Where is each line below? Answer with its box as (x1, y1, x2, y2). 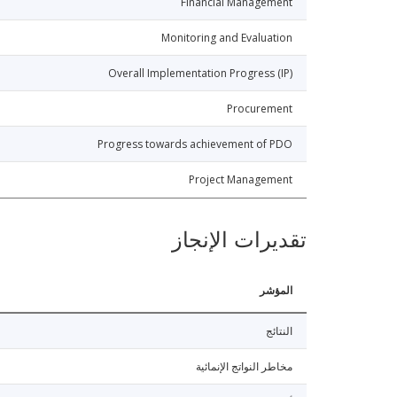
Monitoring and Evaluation (161, 30, 292, 46)
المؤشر (260, 283, 292, 299)
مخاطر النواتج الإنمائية (196, 359, 292, 375)
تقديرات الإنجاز (172, 228, 307, 253)
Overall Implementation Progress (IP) (108, 66, 292, 82)
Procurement (227, 101, 292, 117)
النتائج (266, 323, 292, 339)
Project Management (189, 172, 292, 188)
